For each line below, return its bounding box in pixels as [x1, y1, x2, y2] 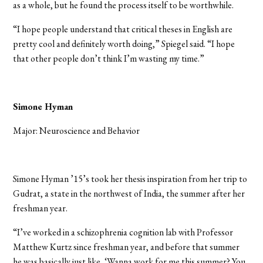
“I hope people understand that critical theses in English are [13, 22, 233, 35]
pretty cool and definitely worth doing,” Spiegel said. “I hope [13, 37, 235, 50]
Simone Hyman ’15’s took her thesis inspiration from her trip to [13, 172, 248, 185]
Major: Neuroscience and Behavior [13, 124, 140, 137]
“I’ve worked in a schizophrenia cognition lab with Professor [13, 225, 234, 238]
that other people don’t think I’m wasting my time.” [13, 52, 205, 65]
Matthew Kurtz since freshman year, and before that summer [13, 240, 240, 253]
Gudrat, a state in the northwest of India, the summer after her [13, 187, 245, 200]
